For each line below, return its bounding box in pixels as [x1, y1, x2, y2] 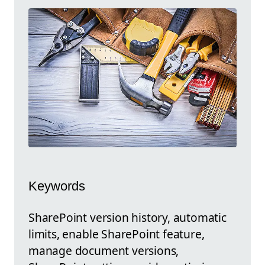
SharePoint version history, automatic [28, 209, 227, 225]
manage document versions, [28, 242, 179, 258]
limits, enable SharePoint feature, [28, 225, 205, 242]
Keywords [28, 179, 85, 194]
